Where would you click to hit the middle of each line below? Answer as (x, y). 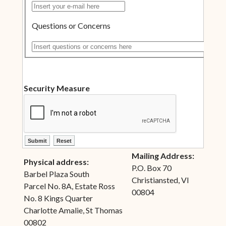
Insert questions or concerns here (88, 45)
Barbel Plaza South (56, 174)
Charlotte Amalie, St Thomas (73, 210)
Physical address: (56, 161)
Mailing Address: (163, 155)
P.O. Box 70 (151, 167)
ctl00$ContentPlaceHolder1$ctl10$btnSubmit (105, 139)
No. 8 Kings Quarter (58, 198)
